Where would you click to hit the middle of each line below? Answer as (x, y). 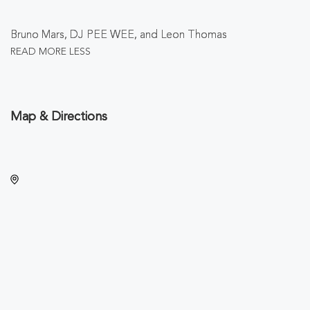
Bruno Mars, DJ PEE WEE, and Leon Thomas (119, 35)
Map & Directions (59, 117)
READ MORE (38, 52)
